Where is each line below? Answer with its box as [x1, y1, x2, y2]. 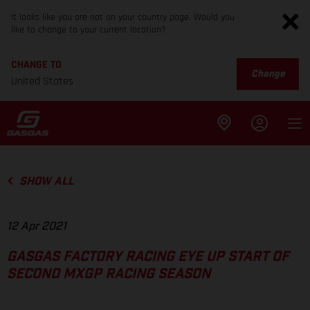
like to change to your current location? [11, 24, 166, 36]
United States [11, 74, 73, 89]
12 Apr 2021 [7, 221, 66, 232]
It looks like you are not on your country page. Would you [11, 11, 235, 24]
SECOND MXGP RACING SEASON [7, 267, 210, 282]
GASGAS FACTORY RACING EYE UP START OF [7, 250, 289, 264]
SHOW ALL [19, 176, 74, 187]
